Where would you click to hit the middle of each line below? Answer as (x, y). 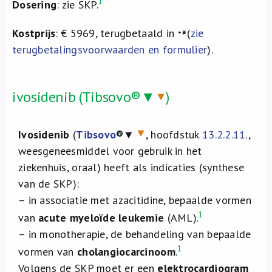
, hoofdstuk (174, 134)
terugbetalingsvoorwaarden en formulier (110, 49)
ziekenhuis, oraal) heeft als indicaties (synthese (131, 167)
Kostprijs (34, 33)
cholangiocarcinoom (126, 252)
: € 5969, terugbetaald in (117, 33)
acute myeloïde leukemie (103, 218)
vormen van (48, 252)
